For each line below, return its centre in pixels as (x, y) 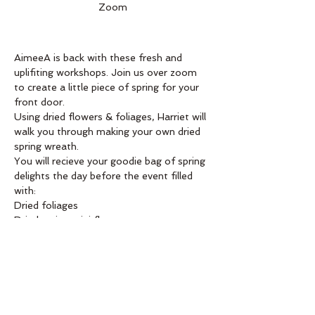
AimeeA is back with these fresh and (99, 58)
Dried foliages (46, 205)
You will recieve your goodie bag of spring (111, 161)
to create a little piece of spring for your (108, 87)
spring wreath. (46, 146)
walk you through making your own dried (109, 131)
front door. (41, 102)
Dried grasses (47, 235)
